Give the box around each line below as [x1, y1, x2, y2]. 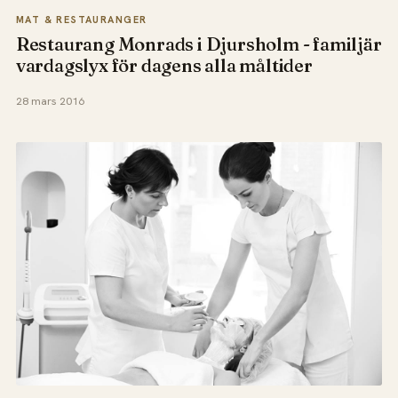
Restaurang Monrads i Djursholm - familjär [15, 33, 382, 56]
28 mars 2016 [15, 94, 84, 109]
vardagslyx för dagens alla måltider [15, 54, 313, 77]
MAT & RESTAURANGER [15, 13, 147, 27]
